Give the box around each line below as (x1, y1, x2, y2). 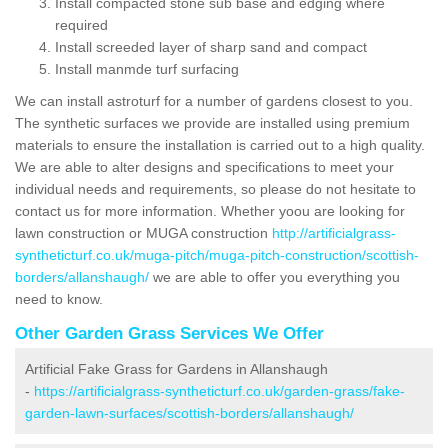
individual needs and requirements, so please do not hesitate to (15, 180, 416, 197)
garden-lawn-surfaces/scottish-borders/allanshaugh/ (25, 404, 354, 421)
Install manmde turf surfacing (55, 60, 239, 77)
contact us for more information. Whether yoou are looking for (15, 202, 405, 219)
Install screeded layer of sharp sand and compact (55, 38, 367, 55)
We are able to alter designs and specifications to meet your (15, 158, 394, 175)
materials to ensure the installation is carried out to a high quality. (15, 136, 425, 153)
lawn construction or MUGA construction (15, 224, 272, 241)
